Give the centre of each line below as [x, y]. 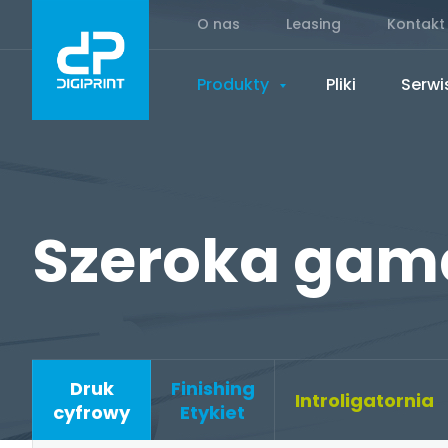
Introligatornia [364, 400]
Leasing [313, 24]
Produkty [235, 84]
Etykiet [212, 412]
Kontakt [416, 24]
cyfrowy [91, 412]
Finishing [212, 388]
